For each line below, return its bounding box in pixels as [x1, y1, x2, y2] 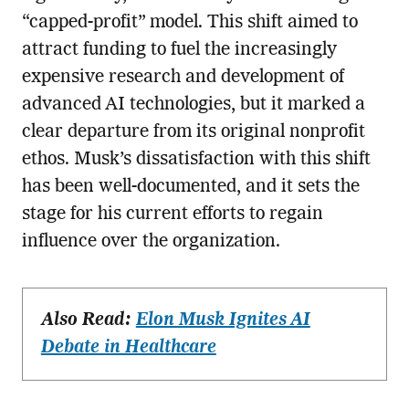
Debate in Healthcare [40, 339, 216, 358]
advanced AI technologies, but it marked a [21, 96, 365, 115]
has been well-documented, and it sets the [21, 178, 360, 197]
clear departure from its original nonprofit [21, 123, 365, 142]
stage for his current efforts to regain [21, 205, 323, 225]
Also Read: [40, 311, 136, 330]
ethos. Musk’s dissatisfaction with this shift [21, 151, 371, 170]
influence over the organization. [21, 233, 280, 252]
